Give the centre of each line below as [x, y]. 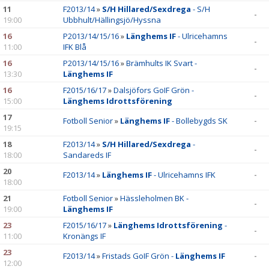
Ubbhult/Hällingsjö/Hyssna [112, 20]
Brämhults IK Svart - [162, 63]
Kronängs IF [84, 236]
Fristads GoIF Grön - [139, 256]
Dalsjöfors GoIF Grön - [154, 90]
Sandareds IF [87, 155]
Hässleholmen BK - [154, 198]
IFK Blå [75, 47]
